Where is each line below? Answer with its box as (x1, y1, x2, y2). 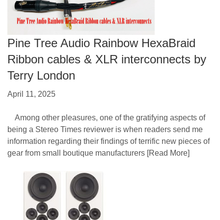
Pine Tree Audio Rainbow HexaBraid (7, 36, 195, 50)
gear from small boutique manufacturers (7, 148, 145, 157)
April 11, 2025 (7, 89, 55, 98)
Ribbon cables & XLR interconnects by (7, 53, 206, 66)
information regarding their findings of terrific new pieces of (7, 137, 210, 145)
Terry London (7, 69, 75, 82)
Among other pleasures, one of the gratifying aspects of (7, 113, 205, 122)
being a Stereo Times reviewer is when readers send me (7, 125, 203, 134)
